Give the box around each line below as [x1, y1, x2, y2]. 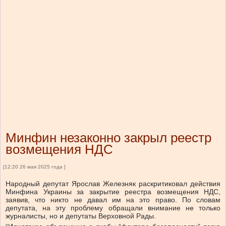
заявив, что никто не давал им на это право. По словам [6, 196, 220, 204]
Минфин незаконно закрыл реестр [6, 130, 211, 146]
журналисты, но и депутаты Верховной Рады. [6, 212, 156, 220]
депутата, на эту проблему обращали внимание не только [6, 204, 220, 212]
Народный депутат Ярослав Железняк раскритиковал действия [6, 180, 220, 188]
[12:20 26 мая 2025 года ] [3, 164, 66, 170]
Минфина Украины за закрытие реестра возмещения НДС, [6, 188, 220, 196]
